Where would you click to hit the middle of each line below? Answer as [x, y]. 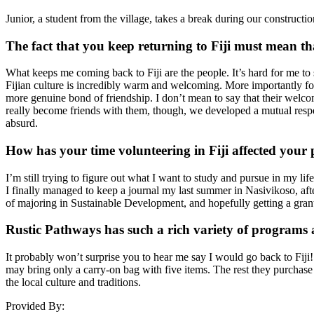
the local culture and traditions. [73, 282]
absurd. [22, 123]
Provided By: [35, 306]
